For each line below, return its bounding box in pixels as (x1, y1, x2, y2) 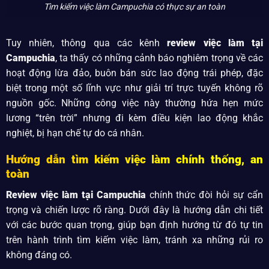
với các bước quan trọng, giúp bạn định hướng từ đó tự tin (5, 219, 264, 231)
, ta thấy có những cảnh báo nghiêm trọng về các (55, 52, 264, 64)
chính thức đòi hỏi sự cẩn (145, 189, 264, 201)
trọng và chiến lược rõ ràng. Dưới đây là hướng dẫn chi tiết (5, 204, 264, 216)
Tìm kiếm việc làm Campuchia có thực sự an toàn (44, 1, 225, 11)
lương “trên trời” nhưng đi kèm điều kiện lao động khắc (5, 112, 264, 124)
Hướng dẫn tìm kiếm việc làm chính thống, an (5, 153, 264, 167)
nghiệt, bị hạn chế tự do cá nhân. (5, 127, 147, 139)
